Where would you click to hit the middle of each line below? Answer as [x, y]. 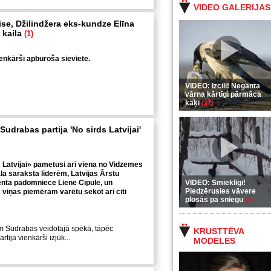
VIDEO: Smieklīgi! [215, 183]
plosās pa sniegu [215, 200]
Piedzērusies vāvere [220, 191]
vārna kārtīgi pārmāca [223, 94]
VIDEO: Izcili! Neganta [223, 86]
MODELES [214, 241]
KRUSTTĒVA [219, 231]
